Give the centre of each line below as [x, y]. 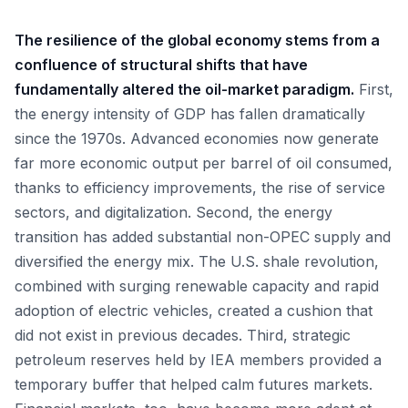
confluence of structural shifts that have [161, 65]
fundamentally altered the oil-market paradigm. [184, 89]
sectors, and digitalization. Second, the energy [173, 212]
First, [374, 89]
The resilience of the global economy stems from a [197, 40]
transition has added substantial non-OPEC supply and [203, 237]
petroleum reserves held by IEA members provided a [198, 360]
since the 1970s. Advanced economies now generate [197, 138]
